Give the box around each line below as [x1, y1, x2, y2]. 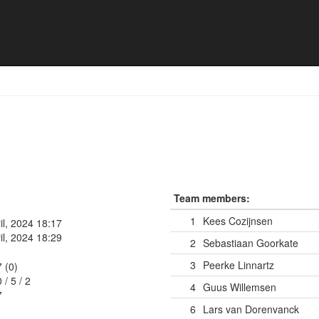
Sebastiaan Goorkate [203, 236, 298, 250]
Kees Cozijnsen [203, 214, 273, 228]
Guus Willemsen [203, 280, 276, 294]
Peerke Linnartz [203, 258, 274, 272]
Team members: [174, 191, 250, 205]
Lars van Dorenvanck [203, 302, 299, 316]
